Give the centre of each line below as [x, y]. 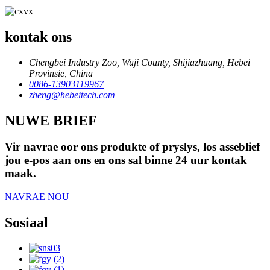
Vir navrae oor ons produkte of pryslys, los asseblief [132, 147]
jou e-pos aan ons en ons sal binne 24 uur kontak [126, 160]
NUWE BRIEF [51, 120]
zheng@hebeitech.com [72, 95]
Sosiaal [27, 223]
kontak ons [38, 36]
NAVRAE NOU [37, 197]
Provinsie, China [61, 73]
